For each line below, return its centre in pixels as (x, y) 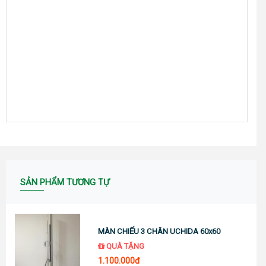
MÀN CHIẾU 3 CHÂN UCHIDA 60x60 (159, 231)
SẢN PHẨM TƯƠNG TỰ (64, 182)
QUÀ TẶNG (125, 246)
